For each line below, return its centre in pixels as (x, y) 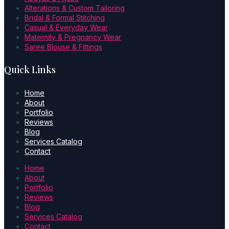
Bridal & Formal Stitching (65, 17)
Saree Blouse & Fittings (63, 47)
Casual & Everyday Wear (66, 27)
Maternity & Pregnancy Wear (73, 37)
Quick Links (30, 69)
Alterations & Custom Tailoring (75, 8)
